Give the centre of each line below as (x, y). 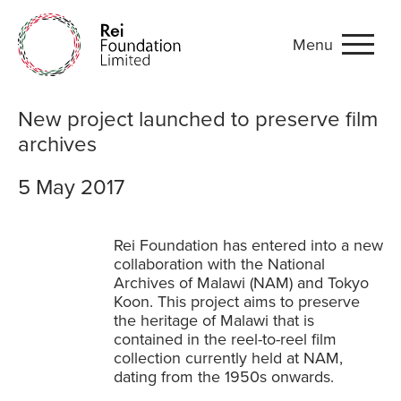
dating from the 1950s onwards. (224, 377)
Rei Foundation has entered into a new (248, 245)
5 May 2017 (71, 188)
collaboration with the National (219, 264)
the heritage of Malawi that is (214, 320)
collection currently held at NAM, (228, 358)
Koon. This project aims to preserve (237, 302)
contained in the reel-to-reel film (225, 339)
